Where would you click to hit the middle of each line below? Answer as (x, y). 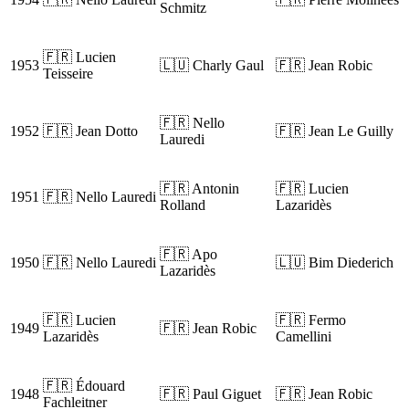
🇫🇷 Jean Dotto (90, 131)
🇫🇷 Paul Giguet (210, 394)
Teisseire (68, 74)
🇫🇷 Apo (189, 255)
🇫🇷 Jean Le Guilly (335, 131)
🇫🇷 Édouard (84, 386)
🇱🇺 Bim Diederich (335, 263)
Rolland (183, 205)
